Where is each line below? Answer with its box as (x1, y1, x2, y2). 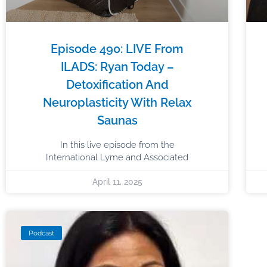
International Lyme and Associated (46, 151, 189, 163)
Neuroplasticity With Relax (43, 95, 192, 110)
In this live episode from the (60, 139, 175, 150)
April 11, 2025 (92, 176, 142, 187)
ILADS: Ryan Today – (60, 59, 174, 74)
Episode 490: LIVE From (51, 41, 184, 56)
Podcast (29, 228, 55, 237)
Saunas (97, 113, 138, 128)
